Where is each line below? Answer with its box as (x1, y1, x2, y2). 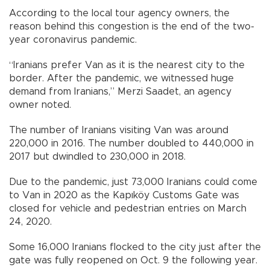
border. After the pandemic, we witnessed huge (9, 74, 234, 84)
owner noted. (9, 100, 71, 110)
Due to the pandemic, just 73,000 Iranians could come (9, 177, 257, 187)
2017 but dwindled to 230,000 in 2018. (9, 152, 186, 162)
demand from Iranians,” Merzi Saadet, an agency (9, 87, 231, 97)
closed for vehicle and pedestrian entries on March (9, 204, 246, 214)
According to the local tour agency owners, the (9, 8, 230, 19)
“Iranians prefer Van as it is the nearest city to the (9, 60, 245, 71)
